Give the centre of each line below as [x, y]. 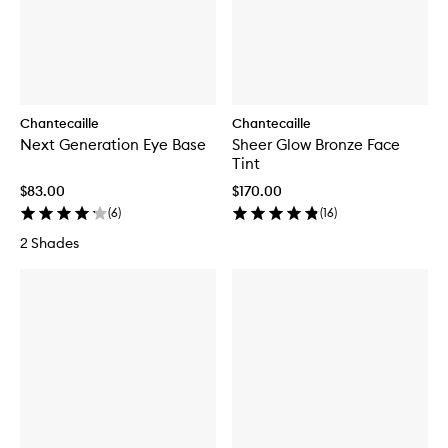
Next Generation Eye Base [113, 145]
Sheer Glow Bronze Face [316, 145]
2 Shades [49, 243]
